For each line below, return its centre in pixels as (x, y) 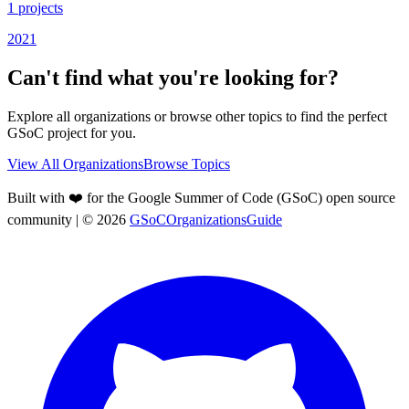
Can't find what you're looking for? (173, 78)
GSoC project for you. (72, 133)
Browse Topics (187, 164)
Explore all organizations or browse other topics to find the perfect (197, 117)
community (40, 220)
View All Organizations (75, 164)
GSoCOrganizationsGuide (206, 220)
